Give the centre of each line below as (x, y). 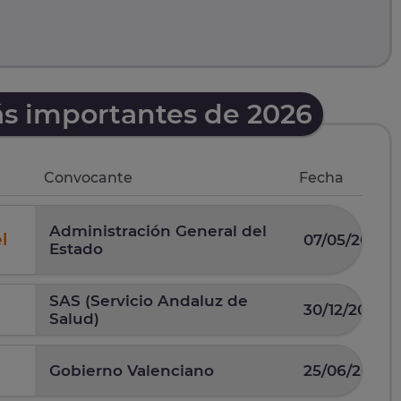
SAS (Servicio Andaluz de (149, 301)
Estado (77, 249)
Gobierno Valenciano (132, 371)
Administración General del (158, 231)
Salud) (75, 319)
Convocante (89, 178)
